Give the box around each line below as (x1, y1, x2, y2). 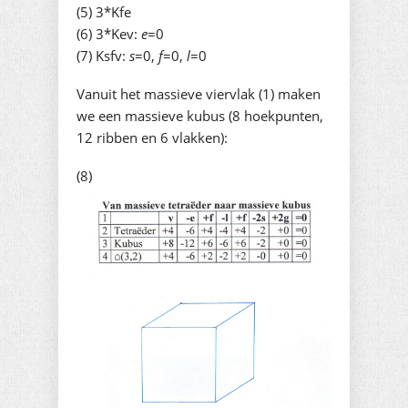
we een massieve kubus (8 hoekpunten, (76, 107, 323, 126)
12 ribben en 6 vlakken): (76, 128, 228, 148)
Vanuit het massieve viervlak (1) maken (76, 85, 321, 104)
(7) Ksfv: (76, 46, 129, 66)
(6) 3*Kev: (76, 25, 141, 44)
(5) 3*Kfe (76, 3, 131, 22)
